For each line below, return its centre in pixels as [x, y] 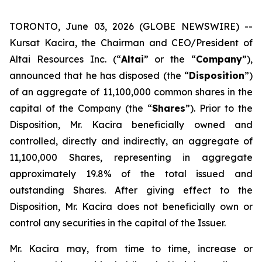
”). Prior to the [219, 108]
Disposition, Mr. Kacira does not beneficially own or [131, 206]
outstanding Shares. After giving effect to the [131, 190]
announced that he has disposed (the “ [99, 75]
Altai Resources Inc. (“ [65, 59]
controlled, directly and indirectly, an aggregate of [131, 141]
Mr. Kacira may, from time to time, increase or [131, 249]
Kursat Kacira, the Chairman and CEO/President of [131, 43]
